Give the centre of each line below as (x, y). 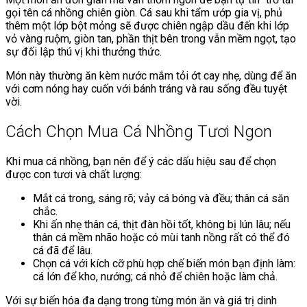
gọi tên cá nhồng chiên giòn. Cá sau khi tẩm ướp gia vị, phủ (144, 13)
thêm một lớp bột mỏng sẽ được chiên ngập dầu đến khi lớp (147, 26)
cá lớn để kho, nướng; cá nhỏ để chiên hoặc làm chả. (155, 277)
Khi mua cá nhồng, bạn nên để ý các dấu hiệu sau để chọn (141, 162)
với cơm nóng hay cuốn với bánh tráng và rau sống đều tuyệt (146, 89)
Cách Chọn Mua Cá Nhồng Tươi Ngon (139, 132)
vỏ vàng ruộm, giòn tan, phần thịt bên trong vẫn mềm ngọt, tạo (151, 39)
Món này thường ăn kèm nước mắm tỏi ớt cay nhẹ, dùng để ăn (151, 76)
